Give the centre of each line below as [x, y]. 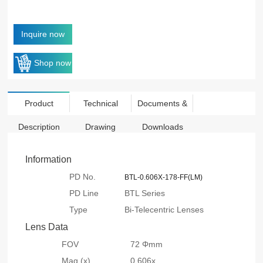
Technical [100, 104]
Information [49, 160]
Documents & [163, 104]
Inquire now [43, 34]
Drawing [101, 127]
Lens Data [47, 227]
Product [39, 104]
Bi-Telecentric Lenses [166, 210]
